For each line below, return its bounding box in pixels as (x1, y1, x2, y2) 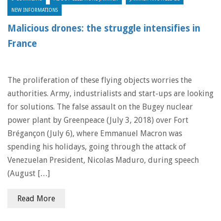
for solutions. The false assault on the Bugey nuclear (7, 102, 193, 111)
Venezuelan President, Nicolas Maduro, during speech (7, 155, 199, 165)
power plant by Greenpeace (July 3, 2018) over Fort (7, 115, 188, 125)
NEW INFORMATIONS (11, 7, 58, 13)
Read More (17, 194, 55, 203)
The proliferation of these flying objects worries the (7, 75, 192, 85)
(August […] (7, 169, 50, 178)
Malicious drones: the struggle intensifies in (7, 23, 200, 34)
